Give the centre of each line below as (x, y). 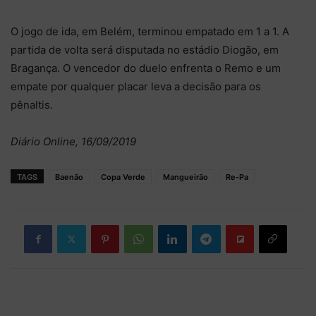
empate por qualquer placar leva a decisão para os (136, 86)
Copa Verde (123, 177)
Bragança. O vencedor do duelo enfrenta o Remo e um (146, 68)
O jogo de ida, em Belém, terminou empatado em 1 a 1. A (150, 31)
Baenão (69, 177)
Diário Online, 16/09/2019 (73, 141)
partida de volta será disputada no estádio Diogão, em (145, 49)
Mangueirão (186, 177)
